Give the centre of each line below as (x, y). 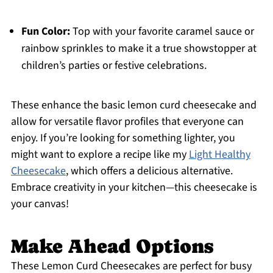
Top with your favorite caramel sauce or (162, 32)
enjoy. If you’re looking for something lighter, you (123, 138)
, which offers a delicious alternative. (149, 171)
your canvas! (40, 204)
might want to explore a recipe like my (100, 155)
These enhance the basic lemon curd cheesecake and (133, 105)
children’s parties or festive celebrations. (114, 66)
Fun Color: (45, 32)
